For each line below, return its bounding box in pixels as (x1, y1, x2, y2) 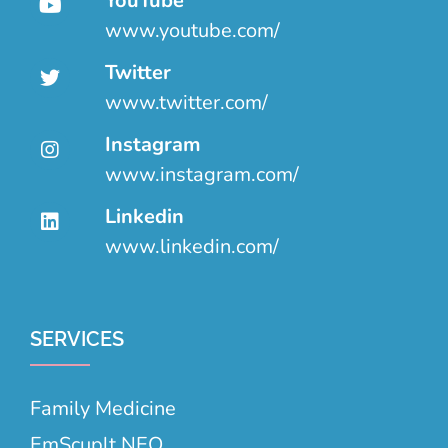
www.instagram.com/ (104, 161, 299, 189)
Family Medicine (30, 395, 176, 423)
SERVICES (30, 327, 124, 352)
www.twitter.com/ (104, 89, 268, 117)
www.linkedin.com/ (104, 233, 279, 261)
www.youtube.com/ (104, 17, 280, 45)
